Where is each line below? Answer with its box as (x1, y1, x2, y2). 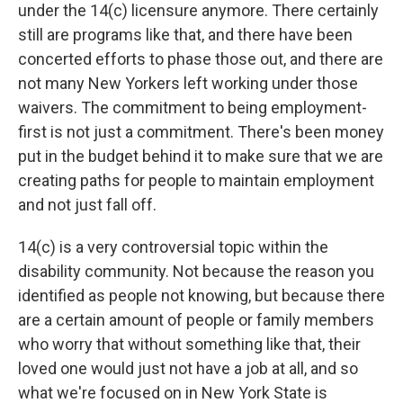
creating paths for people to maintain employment (18, 171, 374, 191)
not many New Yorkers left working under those (18, 74, 358, 94)
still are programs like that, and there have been (18, 25, 353, 45)
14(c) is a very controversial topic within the (18, 237, 328, 257)
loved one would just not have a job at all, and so (18, 359, 358, 379)
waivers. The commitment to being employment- (18, 98, 367, 118)
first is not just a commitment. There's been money (18, 122, 384, 142)
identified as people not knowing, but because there (18, 286, 385, 306)
